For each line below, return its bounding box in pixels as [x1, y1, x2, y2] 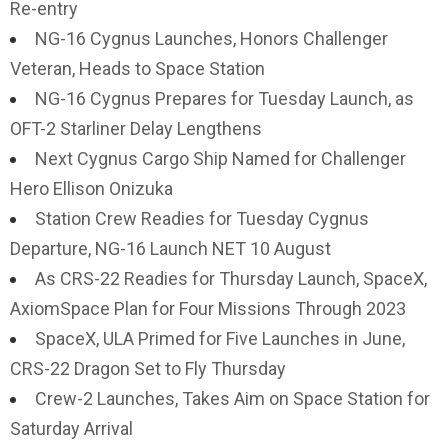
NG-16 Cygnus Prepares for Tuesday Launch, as [35, 88, 414, 109]
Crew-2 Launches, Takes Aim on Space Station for [35, 388, 430, 409]
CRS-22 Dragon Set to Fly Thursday [10, 358, 286, 379]
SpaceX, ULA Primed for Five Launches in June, [35, 328, 405, 349]
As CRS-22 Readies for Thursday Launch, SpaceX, [35, 268, 427, 289]
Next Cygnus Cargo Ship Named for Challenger [35, 148, 406, 169]
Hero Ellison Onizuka [10, 178, 173, 199]
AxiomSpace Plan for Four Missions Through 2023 [10, 298, 406, 319]
